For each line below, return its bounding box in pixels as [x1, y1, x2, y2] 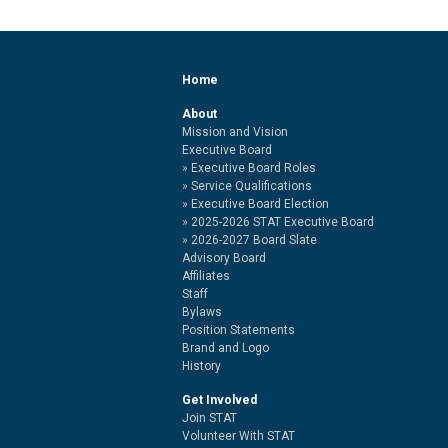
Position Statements [182, 323, 295, 337]
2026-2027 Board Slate [191, 233, 317, 247]
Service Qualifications [191, 179, 312, 193]
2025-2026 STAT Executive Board [191, 215, 374, 229]
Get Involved [182, 393, 257, 407]
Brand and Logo [182, 341, 269, 355]
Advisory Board [182, 251, 266, 265]
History [182, 359, 221, 373]
